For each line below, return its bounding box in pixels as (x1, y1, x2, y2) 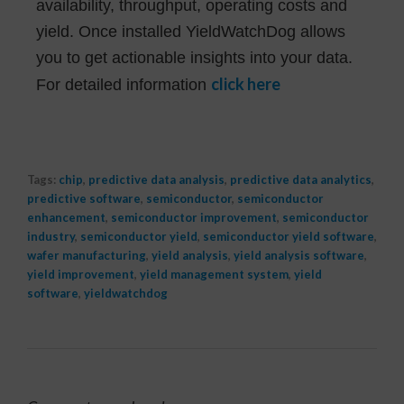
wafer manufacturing (27, 247, 146, 262)
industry (27, 228, 75, 243)
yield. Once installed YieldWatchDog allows (36, 22, 345, 41)
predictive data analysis (88, 171, 225, 187)
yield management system (140, 266, 289, 281)
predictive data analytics (230, 171, 372, 187)
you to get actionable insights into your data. (36, 48, 353, 67)
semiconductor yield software (203, 228, 374, 243)
